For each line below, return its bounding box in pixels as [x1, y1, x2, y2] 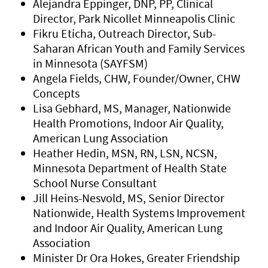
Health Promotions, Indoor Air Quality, [33, 115, 224, 130]
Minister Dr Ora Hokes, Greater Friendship [33, 250, 240, 265]
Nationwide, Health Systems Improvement [33, 205, 245, 220]
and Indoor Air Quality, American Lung [33, 220, 223, 235]
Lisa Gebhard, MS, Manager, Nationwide [33, 100, 231, 115]
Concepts [33, 86, 80, 100]
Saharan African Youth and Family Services [33, 41, 245, 56]
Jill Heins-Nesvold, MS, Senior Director [33, 190, 224, 205]
